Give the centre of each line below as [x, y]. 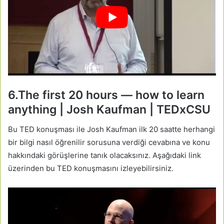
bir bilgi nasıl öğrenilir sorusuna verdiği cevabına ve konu [109, 142]
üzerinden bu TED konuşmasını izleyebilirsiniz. [91, 168]
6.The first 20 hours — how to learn [106, 95]
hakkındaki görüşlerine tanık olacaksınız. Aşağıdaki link [104, 155]
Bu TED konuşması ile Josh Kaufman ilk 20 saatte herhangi [111, 129]
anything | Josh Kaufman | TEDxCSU [109, 110]
